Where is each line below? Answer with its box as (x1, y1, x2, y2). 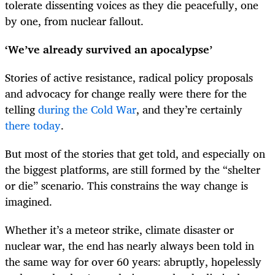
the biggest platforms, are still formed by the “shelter (5, 160, 260, 179)
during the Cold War (38, 100, 136, 119)
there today (5, 116, 61, 135)
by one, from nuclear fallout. (5, 11, 144, 30)
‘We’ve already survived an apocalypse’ (5, 39, 212, 58)
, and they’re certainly (136, 100, 242, 119)
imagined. (5, 192, 52, 211)
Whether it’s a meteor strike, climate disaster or (5, 220, 234, 239)
